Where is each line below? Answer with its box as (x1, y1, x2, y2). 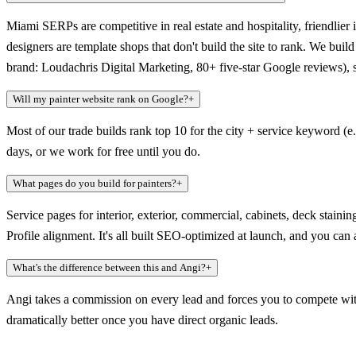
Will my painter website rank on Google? (13, 93, 188, 106)
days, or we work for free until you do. (6, 145, 200, 159)
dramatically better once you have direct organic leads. (6, 313, 278, 327)
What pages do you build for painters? (13, 177, 176, 190)
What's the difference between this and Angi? (13, 261, 206, 274)
